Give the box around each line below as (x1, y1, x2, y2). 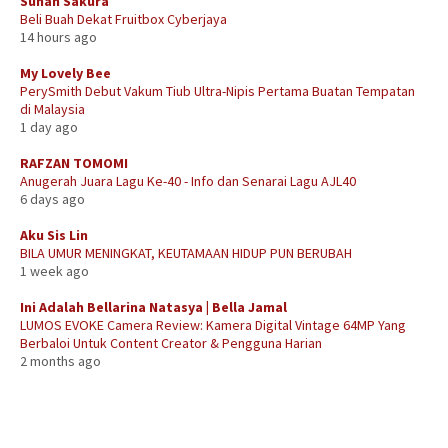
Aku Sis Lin (20, 225, 88, 244)
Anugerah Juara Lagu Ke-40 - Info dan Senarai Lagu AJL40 (20, 171, 356, 190)
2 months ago (20, 351, 101, 370)
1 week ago (20, 261, 89, 280)
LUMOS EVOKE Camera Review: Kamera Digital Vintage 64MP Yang (20, 315, 406, 334)
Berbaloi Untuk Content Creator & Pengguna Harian (20, 333, 322, 352)
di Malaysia (20, 99, 85, 118)
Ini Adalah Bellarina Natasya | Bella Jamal (20, 297, 287, 316)
